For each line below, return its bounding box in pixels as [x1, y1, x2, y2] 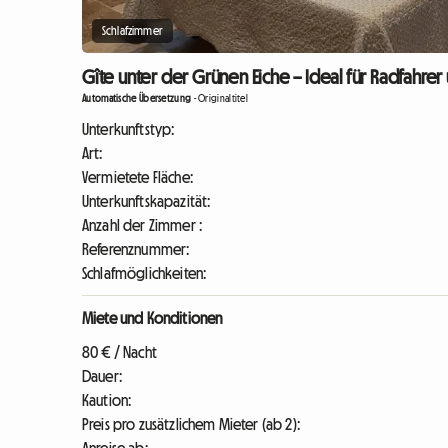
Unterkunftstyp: [82, 121, 175, 138]
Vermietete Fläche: [82, 169, 193, 186]
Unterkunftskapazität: [82, 193, 211, 210]
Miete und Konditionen [82, 310, 223, 327]
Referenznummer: [82, 241, 190, 258]
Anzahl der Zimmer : [82, 217, 203, 234]
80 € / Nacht [82, 344, 157, 361]
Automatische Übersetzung [82, 93, 192, 105]
